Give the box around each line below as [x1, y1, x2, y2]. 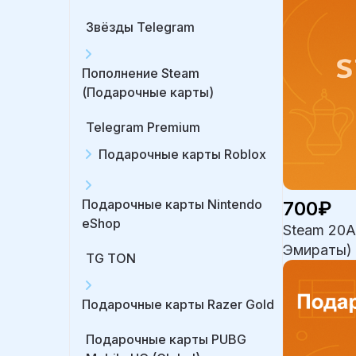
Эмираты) [283, 242, 353, 258]
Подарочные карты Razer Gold [82, 296, 274, 312]
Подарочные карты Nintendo [82, 196, 262, 212]
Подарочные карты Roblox [99, 146, 266, 162]
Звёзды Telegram [86, 19, 195, 35]
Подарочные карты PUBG [86, 331, 246, 347]
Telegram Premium [86, 119, 200, 135]
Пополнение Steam [82, 65, 199, 81]
